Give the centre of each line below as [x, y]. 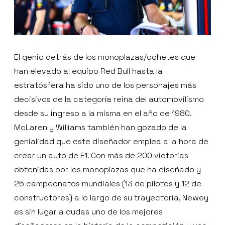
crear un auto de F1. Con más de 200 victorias [101, 156]
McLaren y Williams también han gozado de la [100, 128]
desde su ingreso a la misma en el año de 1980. [103, 114]
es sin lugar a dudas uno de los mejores [88, 212]
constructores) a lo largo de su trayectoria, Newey [111, 198]
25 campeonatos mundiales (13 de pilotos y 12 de [108, 184]
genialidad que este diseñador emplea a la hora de [111, 142]
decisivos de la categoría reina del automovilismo [109, 99]
